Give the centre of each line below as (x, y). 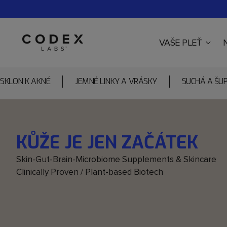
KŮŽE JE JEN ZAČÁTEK (107, 143)
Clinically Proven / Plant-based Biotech (90, 172)
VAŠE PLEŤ (180, 42)
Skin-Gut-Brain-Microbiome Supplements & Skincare (116, 160)
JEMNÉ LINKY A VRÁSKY (116, 82)
